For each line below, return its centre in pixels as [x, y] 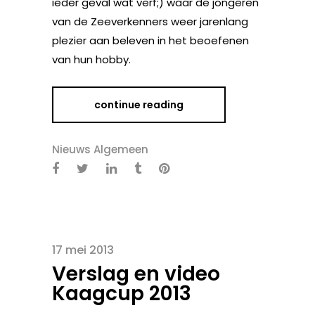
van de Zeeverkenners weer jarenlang [150, 21]
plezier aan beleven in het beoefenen [150, 40]
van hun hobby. [91, 59]
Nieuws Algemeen [100, 149]
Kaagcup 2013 [122, 294]
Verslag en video [136, 274]
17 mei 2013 [83, 250]
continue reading [139, 105]
